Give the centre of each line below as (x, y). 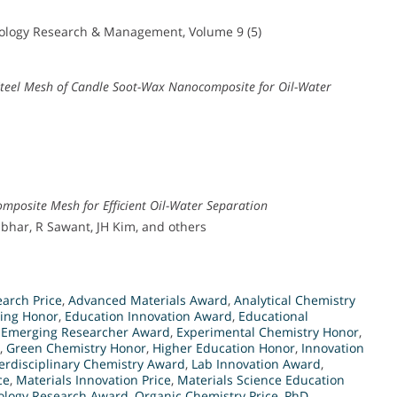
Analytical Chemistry (295, 300)
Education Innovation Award (148, 315)
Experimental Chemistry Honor (268, 331)
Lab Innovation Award (256, 363)
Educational (273, 315)
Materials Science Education (261, 379)
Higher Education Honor (224, 347)
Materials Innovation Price (93, 379)
